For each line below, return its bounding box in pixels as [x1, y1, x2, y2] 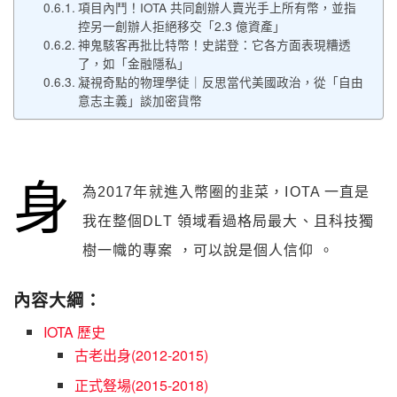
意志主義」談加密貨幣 [77, 91, 202, 110]
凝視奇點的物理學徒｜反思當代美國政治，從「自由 [77, 73, 363, 91]
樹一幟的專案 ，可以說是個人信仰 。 [82, 243, 334, 259]
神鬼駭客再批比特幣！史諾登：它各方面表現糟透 [77, 35, 351, 54]
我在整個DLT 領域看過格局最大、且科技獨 [82, 214, 375, 230]
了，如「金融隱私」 [77, 54, 190, 73]
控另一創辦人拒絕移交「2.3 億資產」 [77, 17, 285, 35]
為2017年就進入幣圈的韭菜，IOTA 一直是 [82, 184, 370, 200]
